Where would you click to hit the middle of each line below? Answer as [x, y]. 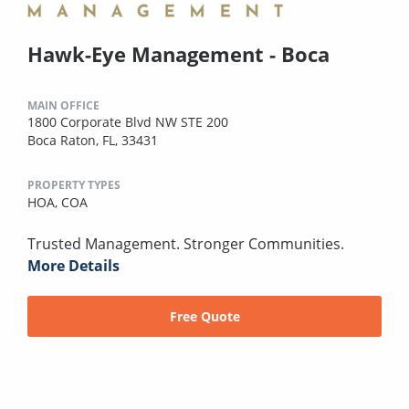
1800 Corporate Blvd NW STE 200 [128, 122]
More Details [73, 266]
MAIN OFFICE [63, 106]
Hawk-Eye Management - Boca [178, 54]
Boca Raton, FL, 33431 [93, 141]
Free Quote [204, 317]
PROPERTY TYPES [74, 185]
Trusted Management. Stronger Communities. [186, 244]
